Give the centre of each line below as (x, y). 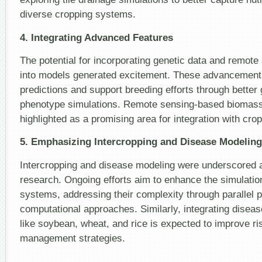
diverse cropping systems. (78, 14)
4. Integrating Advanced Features (96, 37)
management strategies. (73, 238)
